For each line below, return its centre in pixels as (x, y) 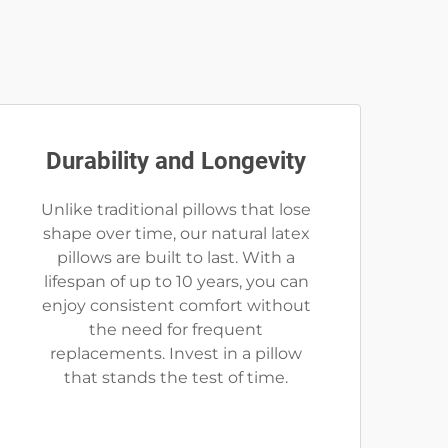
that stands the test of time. (176, 377)
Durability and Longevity (176, 161)
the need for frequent (176, 329)
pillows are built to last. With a (176, 257)
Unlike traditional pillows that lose (176, 209)
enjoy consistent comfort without (176, 305)
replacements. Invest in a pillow (176, 353)
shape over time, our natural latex (176, 233)
